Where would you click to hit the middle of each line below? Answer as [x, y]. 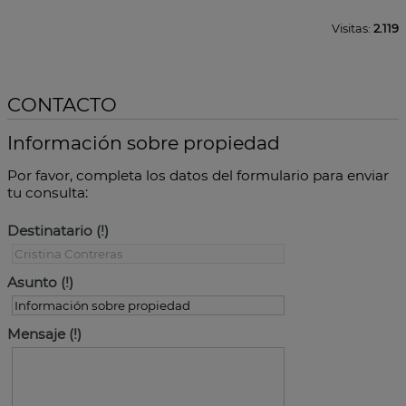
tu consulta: [48, 193]
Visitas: [353, 29]
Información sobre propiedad [144, 143]
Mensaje [36, 334]
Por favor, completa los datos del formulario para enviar [198, 176]
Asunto [32, 283]
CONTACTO [62, 105]
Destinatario [50, 231]
